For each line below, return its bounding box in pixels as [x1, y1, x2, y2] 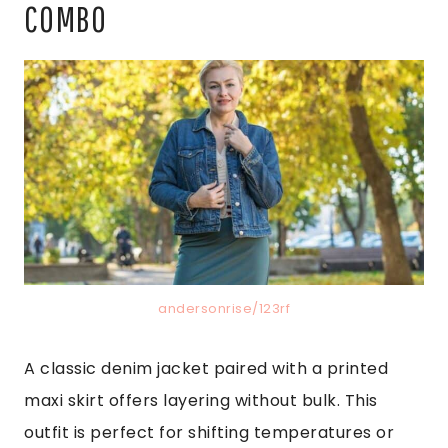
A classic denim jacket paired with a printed [24, 356, 388, 380]
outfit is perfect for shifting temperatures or [24, 420, 394, 444]
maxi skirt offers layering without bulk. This [24, 388, 378, 412]
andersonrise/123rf [158, 299, 290, 317]
